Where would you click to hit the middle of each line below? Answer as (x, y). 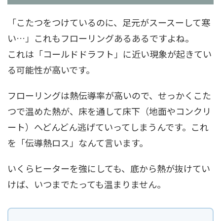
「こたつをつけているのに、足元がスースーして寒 (109, 22)
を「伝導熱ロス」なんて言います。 (78, 143)
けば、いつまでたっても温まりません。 (87, 184)
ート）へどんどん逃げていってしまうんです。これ (108, 127)
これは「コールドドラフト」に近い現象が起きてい (110, 54)
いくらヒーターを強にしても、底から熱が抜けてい (109, 168)
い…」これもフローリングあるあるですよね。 (101, 38)
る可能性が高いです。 (51, 70)
